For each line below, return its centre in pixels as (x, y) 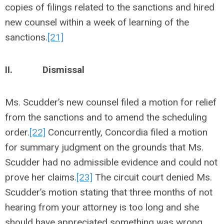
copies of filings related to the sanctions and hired (110, 7)
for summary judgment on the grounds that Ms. (104, 147)
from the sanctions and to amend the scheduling (106, 117)
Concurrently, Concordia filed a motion (126, 132)
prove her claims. (41, 177)
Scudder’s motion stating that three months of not (109, 192)
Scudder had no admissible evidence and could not (111, 162)
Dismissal (63, 70)
